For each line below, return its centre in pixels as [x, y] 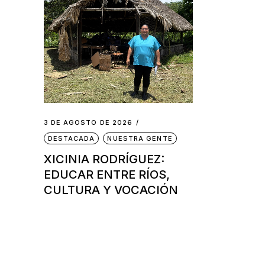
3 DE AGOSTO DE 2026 [88, 123]
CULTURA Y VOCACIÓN [111, 190]
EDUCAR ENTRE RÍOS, [106, 175]
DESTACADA [71, 139]
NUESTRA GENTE [140, 139]
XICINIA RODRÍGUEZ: [104, 159]
